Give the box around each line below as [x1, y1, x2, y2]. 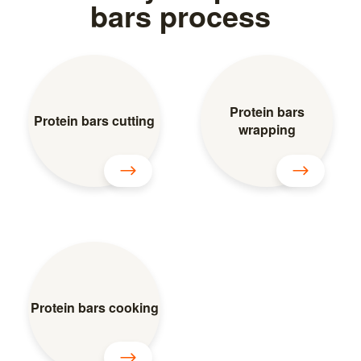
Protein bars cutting [34, 110, 155, 130]
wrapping [238, 119, 296, 139]
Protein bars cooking [30, 297, 159, 317]
